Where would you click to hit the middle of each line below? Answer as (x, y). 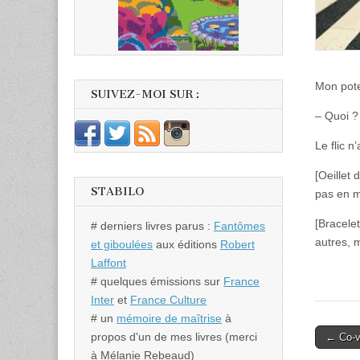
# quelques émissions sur (157, 281)
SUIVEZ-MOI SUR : (145, 95)
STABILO (117, 191)
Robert (237, 244)
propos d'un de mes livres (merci (174, 336)
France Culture (168, 299)
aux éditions (186, 244)
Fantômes (239, 225)
